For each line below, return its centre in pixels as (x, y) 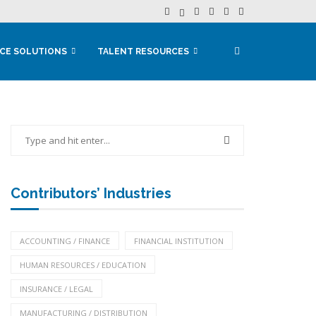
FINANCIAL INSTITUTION (178, 241)
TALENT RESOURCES (143, 51)
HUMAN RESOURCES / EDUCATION (83, 265)
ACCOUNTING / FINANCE (65, 241)
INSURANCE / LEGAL (56, 289)
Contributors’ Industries (91, 193)
